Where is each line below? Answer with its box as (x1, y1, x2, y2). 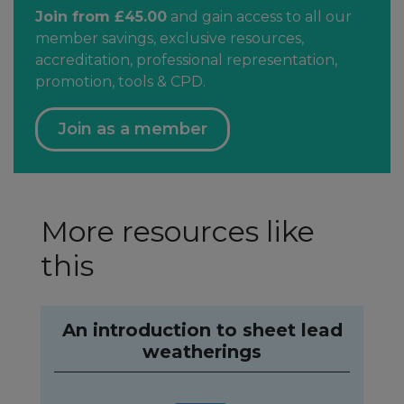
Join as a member (58, 118, 207, 139)
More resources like (41, 213, 315, 249)
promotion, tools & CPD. (35, 72, 206, 90)
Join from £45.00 (35, 7, 167, 25)
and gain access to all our (167, 7, 352, 25)
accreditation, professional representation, (35, 50, 337, 69)
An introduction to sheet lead (61, 318, 343, 341)
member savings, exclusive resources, (35, 29, 304, 47)
